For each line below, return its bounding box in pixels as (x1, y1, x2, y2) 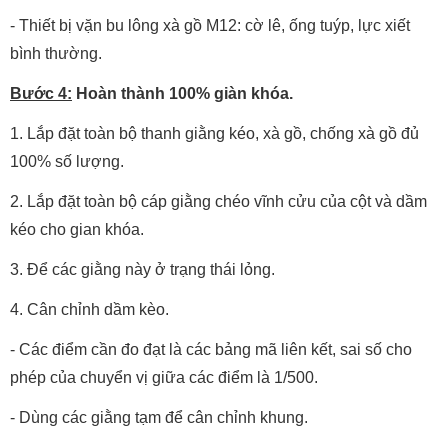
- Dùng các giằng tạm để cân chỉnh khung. (10, 408, 308, 426)
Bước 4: (10, 84, 72, 102)
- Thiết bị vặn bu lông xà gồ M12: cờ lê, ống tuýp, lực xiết (10, 16, 410, 34)
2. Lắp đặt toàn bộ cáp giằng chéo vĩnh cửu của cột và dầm (10, 192, 427, 210)
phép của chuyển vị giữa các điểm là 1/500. (10, 368, 318, 386)
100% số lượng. (10, 152, 124, 170)
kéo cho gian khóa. (10, 220, 144, 238)
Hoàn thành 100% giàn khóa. (72, 84, 293, 102)
